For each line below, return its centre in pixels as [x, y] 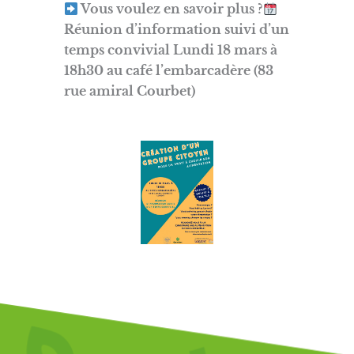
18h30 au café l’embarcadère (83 [169, 70]
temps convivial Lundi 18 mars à [171, 50]
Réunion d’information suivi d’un [177, 29]
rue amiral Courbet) [130, 91]
